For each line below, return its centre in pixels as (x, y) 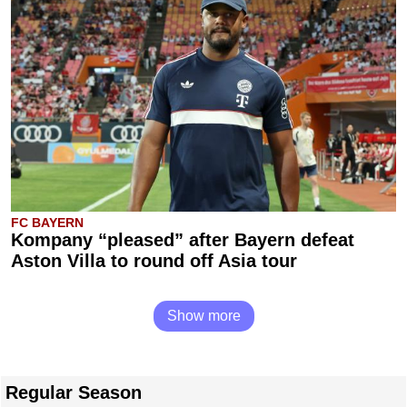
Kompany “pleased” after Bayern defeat (183, 240)
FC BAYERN (47, 223)
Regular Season (74, 392)
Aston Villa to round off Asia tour (154, 261)
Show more (203, 316)
